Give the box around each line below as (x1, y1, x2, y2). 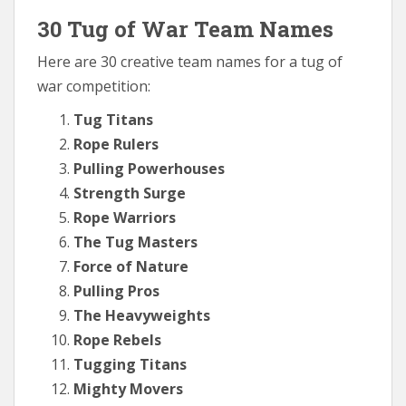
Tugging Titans (73, 353, 187, 374)
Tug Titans (73, 109, 153, 130)
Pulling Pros (73, 280, 159, 301)
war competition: (37, 75, 150, 96)
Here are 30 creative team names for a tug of (37, 51, 343, 72)
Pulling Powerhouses (73, 158, 225, 179)
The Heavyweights (73, 304, 210, 325)
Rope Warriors (73, 207, 176, 227)
